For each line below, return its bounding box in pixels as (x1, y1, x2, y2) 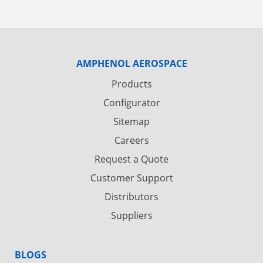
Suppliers (110, 209, 153, 222)
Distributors (104, 190, 159, 204)
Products (111, 77, 152, 91)
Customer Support (90, 171, 173, 185)
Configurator (103, 96, 160, 110)
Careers (114, 134, 149, 147)
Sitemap (113, 115, 150, 129)
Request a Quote (95, 153, 168, 166)
